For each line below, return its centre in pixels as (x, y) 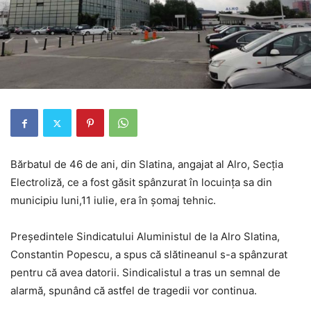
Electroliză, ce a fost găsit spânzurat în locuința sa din (141, 183)
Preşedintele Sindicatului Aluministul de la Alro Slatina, (145, 237)
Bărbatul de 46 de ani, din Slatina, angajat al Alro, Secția (147, 165)
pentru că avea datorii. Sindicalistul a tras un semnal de (145, 273)
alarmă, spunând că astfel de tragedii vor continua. (134, 291)
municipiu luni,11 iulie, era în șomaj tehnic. (113, 201)
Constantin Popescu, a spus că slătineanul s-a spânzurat (149, 255)
